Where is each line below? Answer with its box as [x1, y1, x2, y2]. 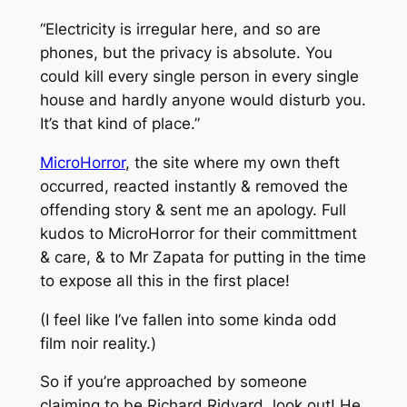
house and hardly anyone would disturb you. [39, 91, 366, 110]
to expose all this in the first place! [39, 271, 290, 290]
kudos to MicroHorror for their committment [39, 223, 357, 243]
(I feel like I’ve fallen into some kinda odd [39, 310, 337, 329]
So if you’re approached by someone [39, 372, 307, 392]
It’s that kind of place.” [39, 114, 200, 134]
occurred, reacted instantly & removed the [39, 176, 348, 195]
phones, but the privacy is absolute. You [39, 44, 333, 63]
